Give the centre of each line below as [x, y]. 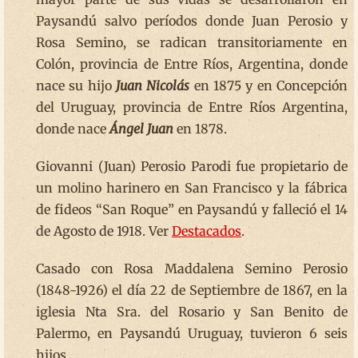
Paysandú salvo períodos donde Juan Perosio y [192, 20]
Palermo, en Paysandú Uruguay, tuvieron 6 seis [192, 333]
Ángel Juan [141, 128]
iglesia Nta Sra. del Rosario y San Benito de [192, 311]
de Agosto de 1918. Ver [104, 231]
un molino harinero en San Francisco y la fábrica [192, 187]
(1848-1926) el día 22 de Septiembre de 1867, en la [192, 290]
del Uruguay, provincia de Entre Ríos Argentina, [192, 107]
